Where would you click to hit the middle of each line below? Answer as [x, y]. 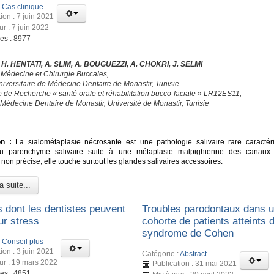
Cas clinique [23, 6]
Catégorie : [161, 254]
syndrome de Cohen [188, 233]
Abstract [194, 254]
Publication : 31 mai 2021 [195, 263]
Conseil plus [23, 241]
